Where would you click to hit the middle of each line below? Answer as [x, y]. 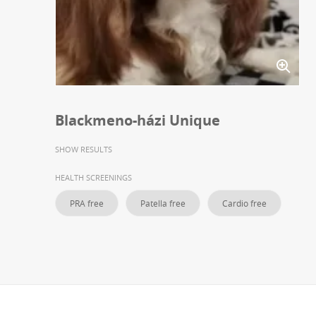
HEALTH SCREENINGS [93, 178]
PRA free [87, 203]
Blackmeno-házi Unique [138, 121]
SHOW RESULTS [84, 150]
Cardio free [244, 203]
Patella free [163, 203]
